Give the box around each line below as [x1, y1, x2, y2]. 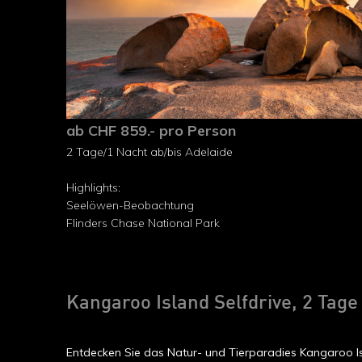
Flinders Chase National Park [66, 216, 220, 230]
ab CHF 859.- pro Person [66, 121, 252, 140]
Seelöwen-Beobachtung [66, 198, 194, 213]
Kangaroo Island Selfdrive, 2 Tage [66, 294, 358, 314]
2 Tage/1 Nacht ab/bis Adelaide [66, 145, 233, 159]
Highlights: [66, 180, 120, 195]
